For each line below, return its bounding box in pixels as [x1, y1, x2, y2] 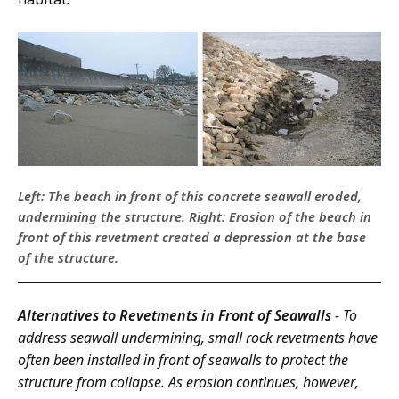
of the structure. [18, 248, 118, 266]
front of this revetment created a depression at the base [18, 227, 366, 246]
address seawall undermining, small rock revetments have [18, 327, 378, 347]
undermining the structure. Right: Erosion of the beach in [18, 207, 371, 225]
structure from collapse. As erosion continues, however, [18, 371, 359, 392]
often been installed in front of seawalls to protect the [18, 349, 348, 370]
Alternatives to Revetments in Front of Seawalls [18, 305, 331, 325]
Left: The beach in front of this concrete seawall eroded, [18, 186, 362, 205]
